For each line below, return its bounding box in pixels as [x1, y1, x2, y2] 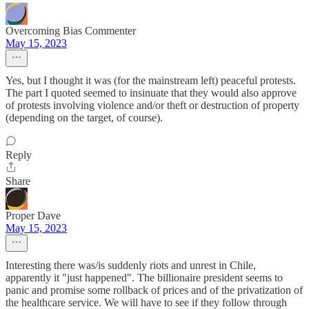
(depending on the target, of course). [6, 112, 163, 123]
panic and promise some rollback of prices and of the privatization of [6, 284, 303, 296]
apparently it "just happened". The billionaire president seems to [6, 272, 283, 283]
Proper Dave [6, 210, 61, 221]
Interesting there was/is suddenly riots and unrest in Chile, [6, 259, 256, 271]
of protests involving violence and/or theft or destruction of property [6, 99, 299, 111]
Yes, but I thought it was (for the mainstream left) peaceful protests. [6, 74, 296, 86]
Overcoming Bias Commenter [6, 25, 136, 37]
